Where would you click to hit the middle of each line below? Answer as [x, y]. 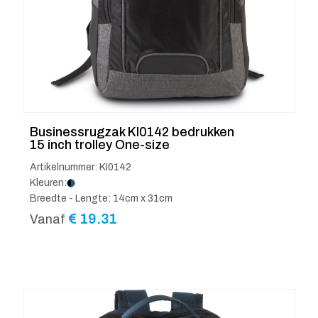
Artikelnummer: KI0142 [81, 168]
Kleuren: [48, 183]
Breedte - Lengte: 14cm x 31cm [101, 199]
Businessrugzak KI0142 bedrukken [132, 132]
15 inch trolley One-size [100, 145]
